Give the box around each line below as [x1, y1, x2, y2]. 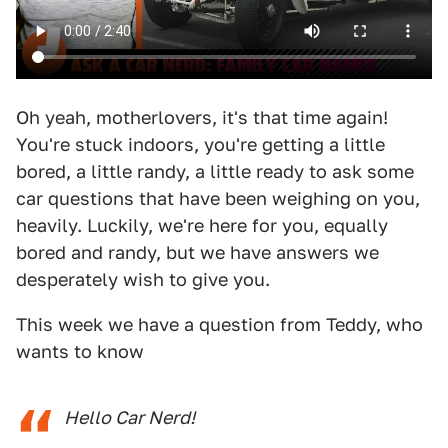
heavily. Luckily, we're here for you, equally [16, 215, 388, 236]
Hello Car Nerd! [64, 407, 195, 428]
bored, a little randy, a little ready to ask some [16, 161, 414, 182]
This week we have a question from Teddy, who [16, 314, 423, 335]
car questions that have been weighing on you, [16, 188, 420, 209]
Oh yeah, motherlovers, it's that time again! [16, 107, 388, 128]
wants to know [16, 341, 144, 362]
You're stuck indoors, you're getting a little [16, 134, 385, 155]
